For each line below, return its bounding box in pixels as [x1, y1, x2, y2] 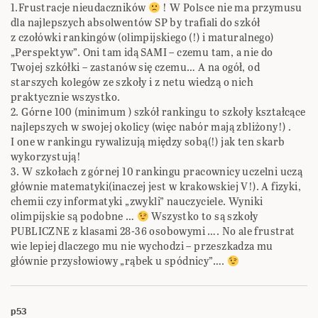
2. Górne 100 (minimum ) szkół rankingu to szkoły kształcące [11, 104, 306, 120]
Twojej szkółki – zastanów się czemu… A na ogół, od [11, 60, 260, 75]
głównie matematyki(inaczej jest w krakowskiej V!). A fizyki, [11, 179, 301, 194]
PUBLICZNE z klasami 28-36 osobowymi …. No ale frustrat [11, 224, 295, 239]
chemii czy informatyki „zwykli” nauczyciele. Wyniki [11, 194, 263, 209]
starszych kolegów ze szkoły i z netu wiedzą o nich [11, 75, 253, 90]
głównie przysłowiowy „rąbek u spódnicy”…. [11, 253, 227, 269]
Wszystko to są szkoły [149, 209, 258, 224]
